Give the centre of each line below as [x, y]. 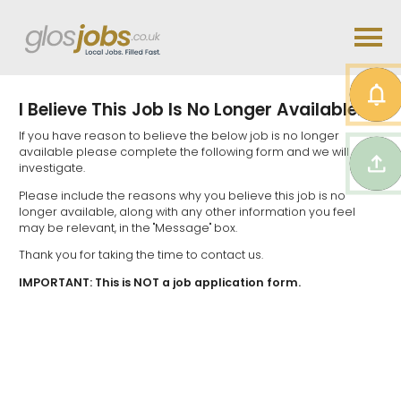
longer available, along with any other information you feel [187, 211]
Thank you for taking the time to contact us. [141, 255]
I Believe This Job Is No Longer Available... [195, 109]
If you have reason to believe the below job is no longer [179, 136]
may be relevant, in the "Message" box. [128, 227]
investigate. [52, 168]
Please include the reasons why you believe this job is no [182, 195]
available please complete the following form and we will [184, 152]
